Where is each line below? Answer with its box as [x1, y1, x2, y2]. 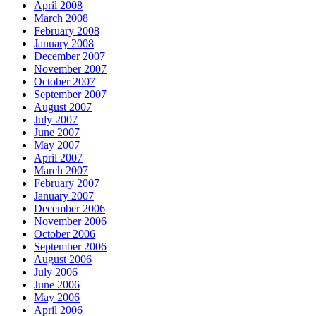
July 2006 [34, 266, 78, 279]
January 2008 [34, 37, 94, 50]
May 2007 [34, 139, 80, 152]
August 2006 [34, 253, 92, 266]
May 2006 [34, 291, 80, 304]
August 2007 [34, 101, 92, 114]
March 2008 [34, 12, 88, 25]
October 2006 [34, 228, 95, 241]
